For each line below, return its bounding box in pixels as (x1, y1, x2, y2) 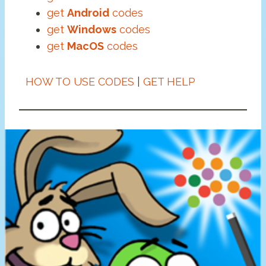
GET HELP (142, 75, 195, 88)
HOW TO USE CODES (25, 75, 134, 88)
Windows (66, 23, 116, 36)
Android (66, 7, 109, 20)
